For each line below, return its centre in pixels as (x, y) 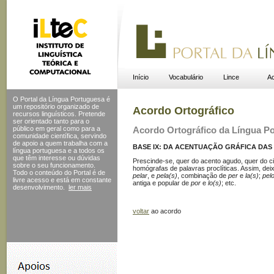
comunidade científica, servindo (60, 136)
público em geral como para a (57, 128)
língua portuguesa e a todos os (59, 150)
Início (140, 77)
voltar (141, 211)
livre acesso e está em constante (62, 180)
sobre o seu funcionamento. (54, 165)
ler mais (80, 187)
